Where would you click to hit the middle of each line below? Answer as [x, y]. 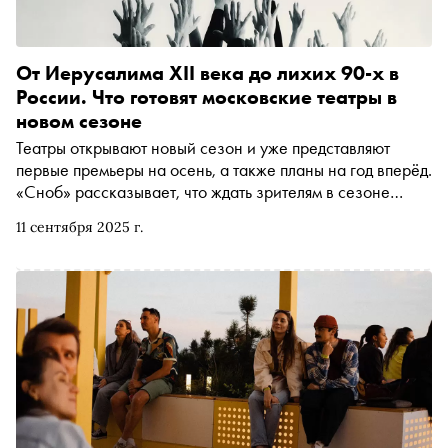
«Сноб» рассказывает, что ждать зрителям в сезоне [203, 191]
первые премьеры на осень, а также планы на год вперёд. [224, 169]
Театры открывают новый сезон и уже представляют [203, 147]
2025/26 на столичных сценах [129, 213]
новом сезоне [79, 120]
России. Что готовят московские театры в [206, 96]
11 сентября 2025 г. [79, 226]
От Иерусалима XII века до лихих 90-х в [207, 72]
